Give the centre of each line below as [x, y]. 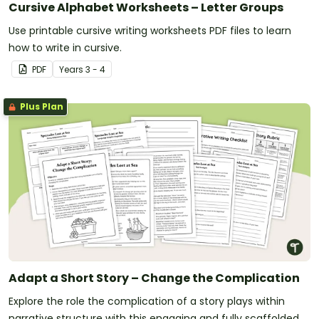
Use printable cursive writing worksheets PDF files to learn [150, 31]
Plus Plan [41, 107]
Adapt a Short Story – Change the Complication [154, 278]
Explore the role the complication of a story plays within [147, 302]
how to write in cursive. [65, 48]
